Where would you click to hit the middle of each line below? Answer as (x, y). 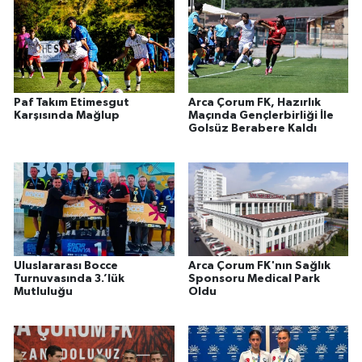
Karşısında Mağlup (67, 115)
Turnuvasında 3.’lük (69, 279)
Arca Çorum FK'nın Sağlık (259, 266)
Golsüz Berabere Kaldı (252, 128)
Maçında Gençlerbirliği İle (261, 115)
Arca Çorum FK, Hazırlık (254, 102)
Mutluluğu (43, 292)
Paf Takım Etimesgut (72, 102)
